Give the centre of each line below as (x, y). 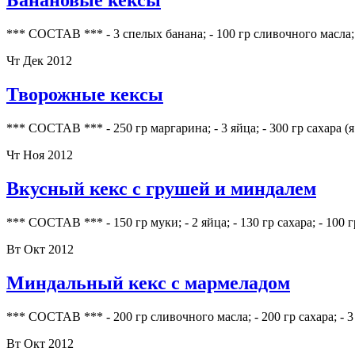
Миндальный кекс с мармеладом (148, 282)
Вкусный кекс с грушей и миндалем (161, 188)
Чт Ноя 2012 (40, 155)
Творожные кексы (85, 95)
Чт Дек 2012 (39, 61)
